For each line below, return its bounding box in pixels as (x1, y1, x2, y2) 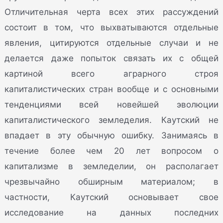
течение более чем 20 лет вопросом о (4, 145, 219, 156)
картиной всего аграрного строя (4, 68, 219, 79)
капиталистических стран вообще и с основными (4, 84, 219, 94)
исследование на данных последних (4, 207, 219, 218)
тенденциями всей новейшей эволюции (4, 99, 219, 110)
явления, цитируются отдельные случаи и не (4, 37, 219, 48)
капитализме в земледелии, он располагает (4, 161, 219, 171)
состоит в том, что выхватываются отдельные (4, 22, 219, 32)
